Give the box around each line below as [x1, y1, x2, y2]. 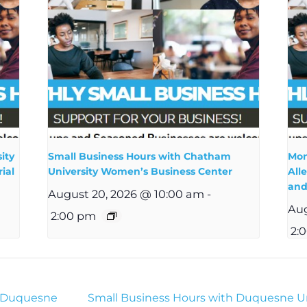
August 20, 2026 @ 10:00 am [48, 187, 205, 201]
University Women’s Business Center [48, 165, 233, 178]
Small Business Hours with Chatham [48, 150, 232, 163]
